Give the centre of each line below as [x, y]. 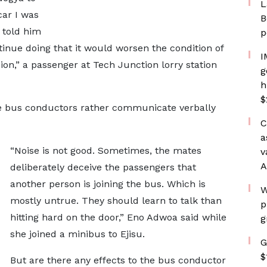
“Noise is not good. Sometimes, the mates [105, 150]
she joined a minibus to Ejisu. [79, 234]
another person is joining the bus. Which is [108, 184]
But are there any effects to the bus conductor [118, 260]
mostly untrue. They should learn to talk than [116, 201]
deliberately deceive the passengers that [103, 167]
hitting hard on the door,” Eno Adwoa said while [118, 217]
